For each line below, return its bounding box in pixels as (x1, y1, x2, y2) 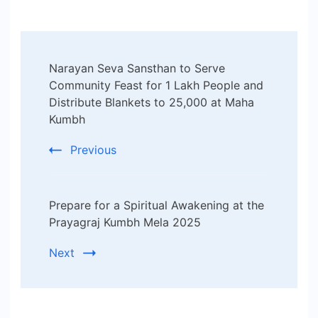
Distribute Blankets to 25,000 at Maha (49, 95, 254, 110)
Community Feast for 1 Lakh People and (49, 78, 263, 93)
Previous (70, 143, 116, 158)
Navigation (20, 72, 154, 104)
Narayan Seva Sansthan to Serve (49, 61, 225, 76)
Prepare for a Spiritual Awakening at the (49, 198, 264, 213)
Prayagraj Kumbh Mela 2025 (49, 215, 201, 230)
